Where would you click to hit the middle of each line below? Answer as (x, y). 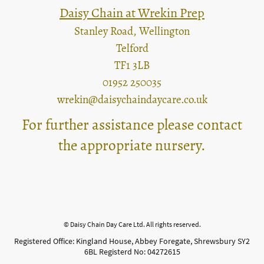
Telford (132, 49)
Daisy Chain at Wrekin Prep (132, 13)
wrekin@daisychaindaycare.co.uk (132, 100)
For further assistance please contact (132, 125)
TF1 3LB (132, 66)
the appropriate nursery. (132, 146)
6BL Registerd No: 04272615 (132, 251)
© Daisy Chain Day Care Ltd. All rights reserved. (132, 224)
